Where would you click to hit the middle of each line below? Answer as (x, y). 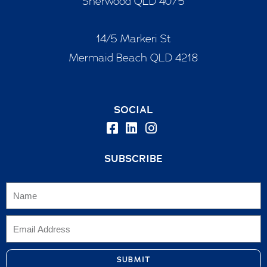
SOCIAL (133, 109)
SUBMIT (133, 259)
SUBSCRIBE (133, 158)
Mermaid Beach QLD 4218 (133, 58)
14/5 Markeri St (133, 38)
